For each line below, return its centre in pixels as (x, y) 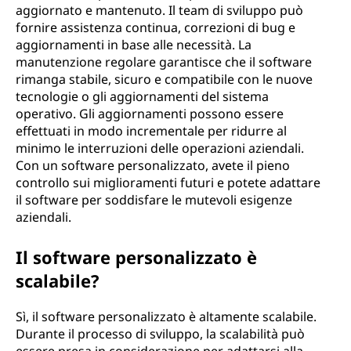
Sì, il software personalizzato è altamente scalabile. (166, 317)
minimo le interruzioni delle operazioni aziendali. (160, 148)
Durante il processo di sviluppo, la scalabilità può (160, 334)
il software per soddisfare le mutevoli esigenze (154, 200)
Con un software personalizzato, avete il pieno (153, 165)
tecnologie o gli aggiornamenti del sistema (142, 96)
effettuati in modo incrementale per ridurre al (151, 131)
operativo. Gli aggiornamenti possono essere (150, 114)
